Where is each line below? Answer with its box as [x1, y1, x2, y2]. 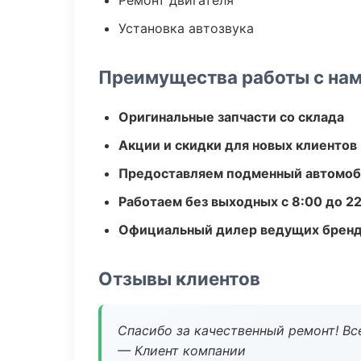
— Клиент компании [118, 342, 246, 359]
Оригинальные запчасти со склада [118, 109, 344, 125]
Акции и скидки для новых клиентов [118, 137, 357, 153]
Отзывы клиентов [98, 268, 260, 289]
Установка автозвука [118, 20, 254, 36]
